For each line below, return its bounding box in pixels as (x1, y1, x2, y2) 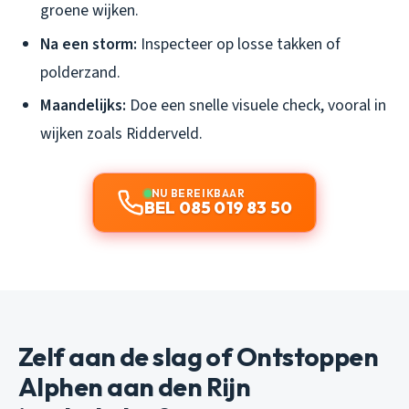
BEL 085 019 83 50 (143, 197, 293, 219)
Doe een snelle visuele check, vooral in (126, 94, 386, 118)
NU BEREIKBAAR (151, 186, 246, 201)
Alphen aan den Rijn (18, 371, 251, 404)
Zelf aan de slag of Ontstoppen (18, 341, 379, 373)
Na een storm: (40, 32, 137, 56)
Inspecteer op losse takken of (137, 32, 341, 56)
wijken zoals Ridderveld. (40, 122, 203, 146)
